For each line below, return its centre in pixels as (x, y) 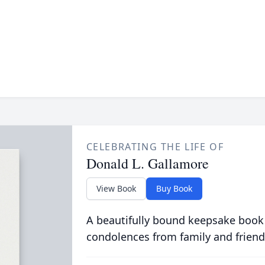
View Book (116, 188)
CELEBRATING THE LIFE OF (155, 147)
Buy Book (174, 188)
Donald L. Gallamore (147, 163)
